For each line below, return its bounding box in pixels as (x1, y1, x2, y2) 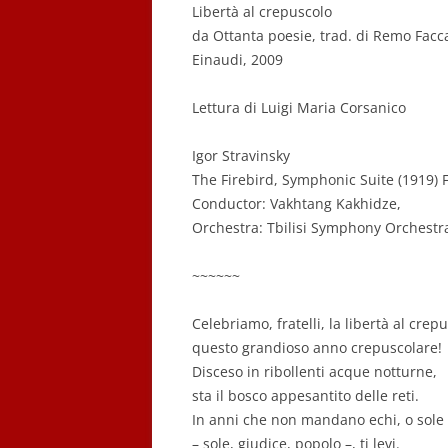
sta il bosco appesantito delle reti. (192, 386, 419, 405)
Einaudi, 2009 (192, 50, 283, 69)
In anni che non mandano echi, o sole (192, 410, 444, 429)
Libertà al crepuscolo (192, 2, 332, 21)
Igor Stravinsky (192, 146, 290, 165)
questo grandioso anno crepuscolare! (192, 338, 442, 357)
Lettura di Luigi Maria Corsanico (192, 98, 406, 117)
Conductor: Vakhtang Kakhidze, (192, 194, 401, 213)
